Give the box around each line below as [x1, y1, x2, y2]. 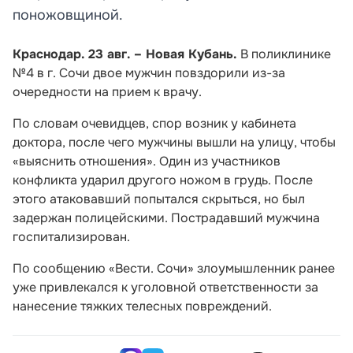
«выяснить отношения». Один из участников [13, 153, 281, 169]
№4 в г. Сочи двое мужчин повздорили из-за [13, 65, 285, 81]
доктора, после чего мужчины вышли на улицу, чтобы [13, 134, 336, 150]
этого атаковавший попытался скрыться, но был [13, 191, 305, 207]
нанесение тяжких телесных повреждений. [13, 298, 272, 314]
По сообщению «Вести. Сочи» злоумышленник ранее [13, 260, 335, 277]
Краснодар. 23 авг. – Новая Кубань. [13, 46, 237, 62]
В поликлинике [237, 46, 331, 62]
